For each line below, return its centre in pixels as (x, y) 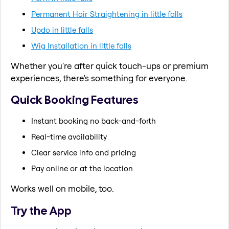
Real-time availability (69, 136)
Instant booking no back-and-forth (94, 121)
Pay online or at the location (82, 168)
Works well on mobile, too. (62, 188)
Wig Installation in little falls (81, 45)
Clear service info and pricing (84, 152)
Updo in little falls (62, 30)
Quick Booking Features (75, 100)
